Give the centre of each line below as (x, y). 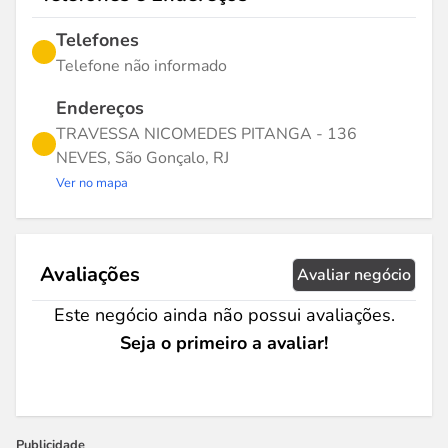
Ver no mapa (92, 183)
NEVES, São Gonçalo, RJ (142, 158)
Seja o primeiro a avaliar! (224, 343)
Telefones (97, 40)
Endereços (100, 108)
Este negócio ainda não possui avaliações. (224, 315)
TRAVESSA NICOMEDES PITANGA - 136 (206, 134)
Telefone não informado (141, 66)
